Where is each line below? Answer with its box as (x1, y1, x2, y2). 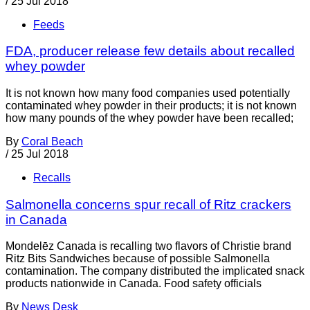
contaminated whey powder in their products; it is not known (6, 99, 297, 111)
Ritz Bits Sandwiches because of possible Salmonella (6, 253, 270, 265)
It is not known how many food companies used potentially (6, 86, 290, 99)
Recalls (33, 171, 71, 183)
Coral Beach (21, 135, 83, 147)
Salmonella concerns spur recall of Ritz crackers (6, 197, 291, 212)
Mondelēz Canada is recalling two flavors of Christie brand (6, 240, 291, 253)
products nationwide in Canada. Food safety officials (6, 277, 262, 290)
